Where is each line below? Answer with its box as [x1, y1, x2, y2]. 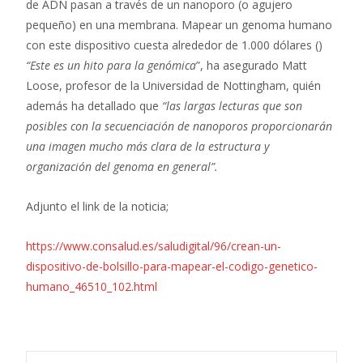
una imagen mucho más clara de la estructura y [26, 139, 269, 154]
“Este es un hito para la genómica [26, 58, 196, 73]
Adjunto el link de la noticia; [26, 199, 169, 214]
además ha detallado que [26, 98, 162, 113]
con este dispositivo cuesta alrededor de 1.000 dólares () [26, 37, 322, 53]
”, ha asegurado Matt [196, 58, 307, 73]
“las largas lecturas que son [162, 98, 302, 113]
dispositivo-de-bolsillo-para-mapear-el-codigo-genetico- [26, 258, 318, 274]
